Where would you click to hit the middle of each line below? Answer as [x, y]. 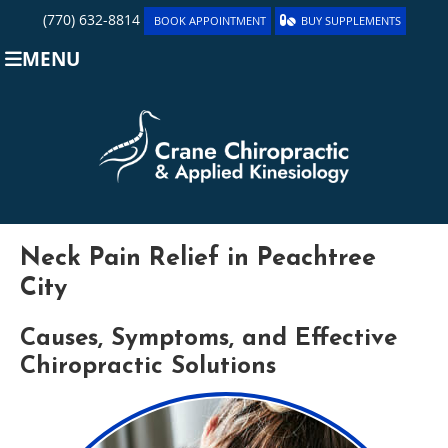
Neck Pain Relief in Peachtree [198, 259]
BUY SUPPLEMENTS [350, 20]
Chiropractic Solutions [148, 367]
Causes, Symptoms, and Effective [208, 339]
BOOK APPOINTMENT [209, 20]
